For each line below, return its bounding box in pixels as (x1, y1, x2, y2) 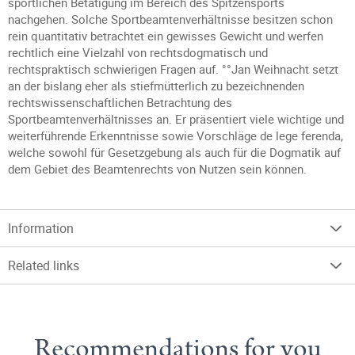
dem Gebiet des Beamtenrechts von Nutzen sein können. (8, 161, 307, 177)
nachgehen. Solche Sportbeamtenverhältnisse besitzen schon (8, 11, 333, 27)
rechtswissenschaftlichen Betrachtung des (8, 94, 232, 110)
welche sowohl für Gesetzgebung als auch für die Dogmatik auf (8, 144, 341, 160)
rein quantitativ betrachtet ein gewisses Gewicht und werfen (8, 28, 323, 44)
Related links (8, 257, 79, 274)
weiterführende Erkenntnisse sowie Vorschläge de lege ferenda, (8, 128, 343, 143)
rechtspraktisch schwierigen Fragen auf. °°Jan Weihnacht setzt (8, 61, 338, 77)
